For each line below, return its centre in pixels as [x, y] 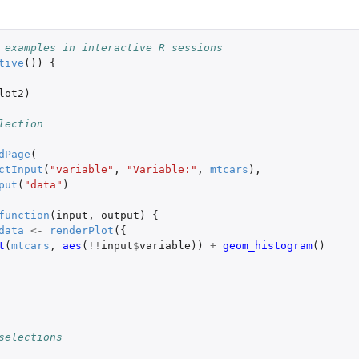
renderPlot [81, 231]
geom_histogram [267, 246]
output [120, 216]
